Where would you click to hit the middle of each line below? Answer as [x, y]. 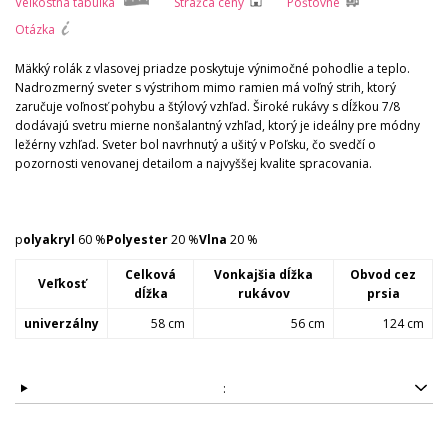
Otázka [35, 29]
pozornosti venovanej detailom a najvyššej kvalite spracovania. [193, 163]
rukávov [263, 293]
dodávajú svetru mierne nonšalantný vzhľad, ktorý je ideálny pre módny [217, 125]
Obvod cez [383, 274]
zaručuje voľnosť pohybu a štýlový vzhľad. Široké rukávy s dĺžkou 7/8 [207, 106]
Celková [150, 274]
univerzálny [61, 323]
